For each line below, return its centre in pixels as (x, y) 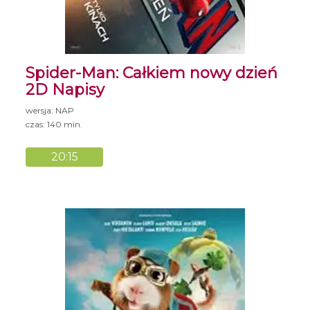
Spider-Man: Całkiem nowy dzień (152, 73)
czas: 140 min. (54, 124)
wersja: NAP (50, 110)
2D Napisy (65, 89)
